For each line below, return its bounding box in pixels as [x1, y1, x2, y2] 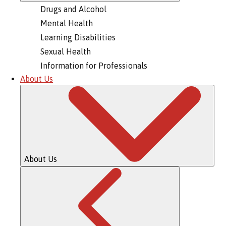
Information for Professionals [40, 61, 147, 70]
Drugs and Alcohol [40, 5, 106, 14]
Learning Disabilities [40, 33, 116, 42]
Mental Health [40, 19, 93, 28]
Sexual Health [40, 47, 91, 56]
